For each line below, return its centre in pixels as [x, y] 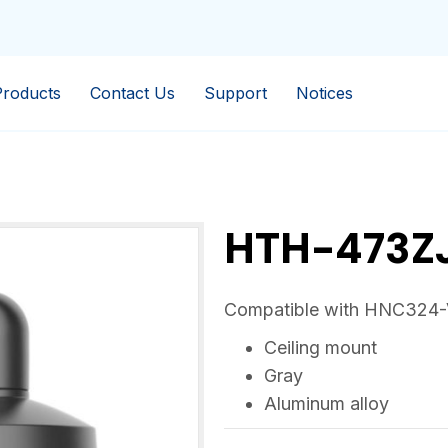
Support [236, 93]
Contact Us [133, 93]
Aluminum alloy [326, 403]
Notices [325, 93]
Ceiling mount [320, 347]
